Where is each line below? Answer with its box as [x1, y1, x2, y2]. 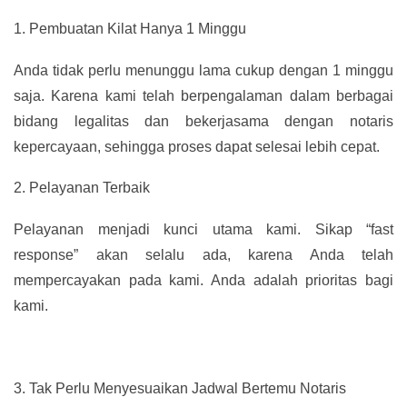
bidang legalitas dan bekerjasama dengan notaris [14, 113, 393, 129]
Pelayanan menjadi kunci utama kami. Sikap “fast [14, 221, 393, 237]
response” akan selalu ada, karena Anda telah [14, 246, 393, 263]
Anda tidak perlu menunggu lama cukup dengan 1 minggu [14, 62, 393, 78]
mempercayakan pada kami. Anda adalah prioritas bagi [14, 272, 393, 288]
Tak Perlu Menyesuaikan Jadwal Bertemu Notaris [29, 380, 346, 396]
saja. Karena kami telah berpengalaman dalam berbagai [14, 87, 393, 104]
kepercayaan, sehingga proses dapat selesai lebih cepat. [14, 138, 380, 154]
